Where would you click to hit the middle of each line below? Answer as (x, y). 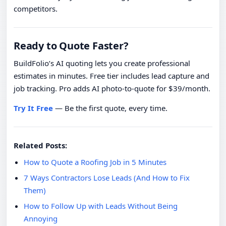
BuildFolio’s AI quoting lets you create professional (102, 63)
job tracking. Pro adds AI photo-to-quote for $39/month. (112, 89)
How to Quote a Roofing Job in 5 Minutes (95, 162)
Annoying (41, 219)
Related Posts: (40, 146)
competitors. (36, 9)
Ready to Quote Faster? (71, 46)
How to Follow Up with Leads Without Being (101, 206)
